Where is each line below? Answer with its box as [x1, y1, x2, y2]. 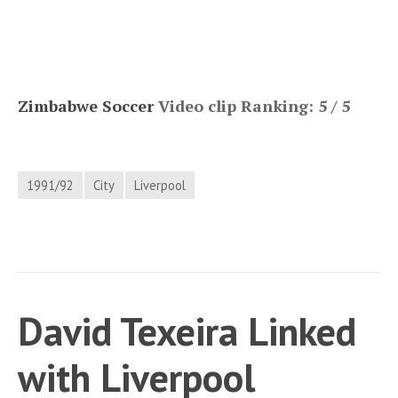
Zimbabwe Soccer [18, 95, 154, 117]
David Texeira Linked [18, 306, 356, 357]
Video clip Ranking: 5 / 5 [154, 95, 350, 117]
